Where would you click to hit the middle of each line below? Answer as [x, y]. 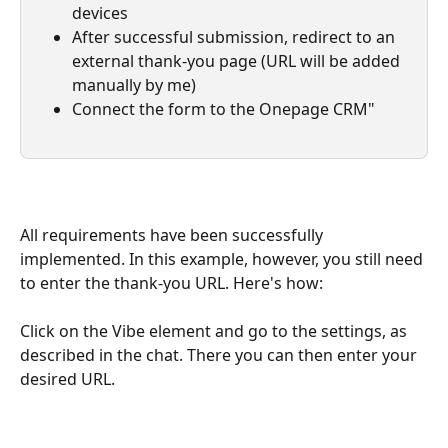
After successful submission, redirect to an [235, 37]
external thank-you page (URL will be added [238, 61]
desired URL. [67, 379]
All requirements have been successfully [173, 234]
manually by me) [134, 85]
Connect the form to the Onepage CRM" [223, 109]
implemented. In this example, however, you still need [223, 258]
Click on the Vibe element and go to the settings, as [215, 331]
